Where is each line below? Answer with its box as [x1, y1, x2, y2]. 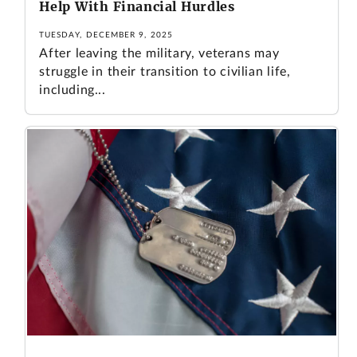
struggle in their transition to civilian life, [39, 65, 291, 79]
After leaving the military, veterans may [39, 47, 280, 61]
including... [39, 84, 106, 97]
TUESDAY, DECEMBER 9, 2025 [39, 31, 174, 40]
